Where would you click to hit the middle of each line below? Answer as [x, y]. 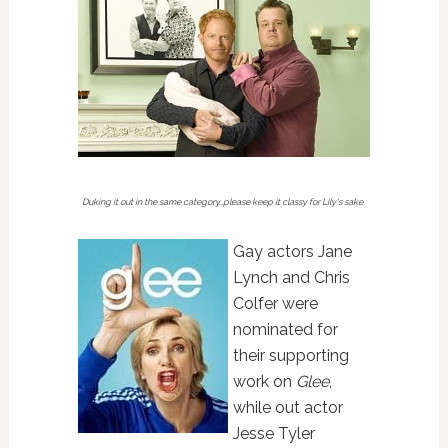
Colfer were [275, 303]
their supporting [290, 355]
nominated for [285, 329]
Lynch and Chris [291, 277]
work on [264, 381]
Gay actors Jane [292, 251]
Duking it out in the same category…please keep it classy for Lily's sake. [224, 201]
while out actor [287, 407]
